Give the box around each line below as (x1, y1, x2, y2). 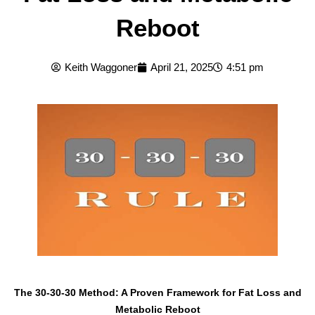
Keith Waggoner (65, 62, 137, 74)
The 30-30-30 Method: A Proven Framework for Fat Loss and (13, 287, 302, 299)
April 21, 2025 (150, 62, 213, 74)
